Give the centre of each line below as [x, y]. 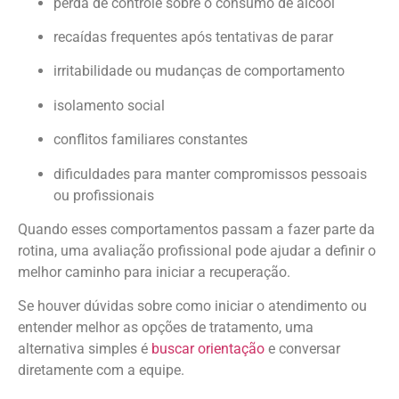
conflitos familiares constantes [151, 140]
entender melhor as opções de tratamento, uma [166, 328]
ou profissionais [104, 195]
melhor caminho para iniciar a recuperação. [154, 272]
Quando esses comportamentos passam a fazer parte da [196, 229]
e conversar [302, 349]
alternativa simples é [85, 349]
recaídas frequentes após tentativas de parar [193, 37]
